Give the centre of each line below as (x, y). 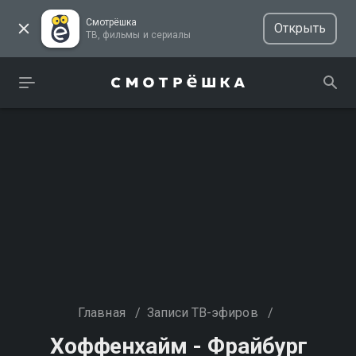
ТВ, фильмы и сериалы (170, 35)
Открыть (300, 28)
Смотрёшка (112, 22)
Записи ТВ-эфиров (202, 313)
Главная (102, 313)
